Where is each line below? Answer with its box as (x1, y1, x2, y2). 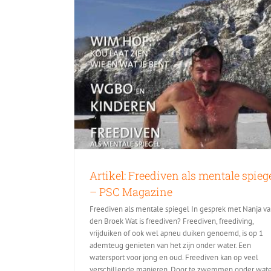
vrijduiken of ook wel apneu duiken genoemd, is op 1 (90, 227, 263, 238)
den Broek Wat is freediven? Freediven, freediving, (90, 215, 253, 226)
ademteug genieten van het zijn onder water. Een (90, 240, 251, 250)
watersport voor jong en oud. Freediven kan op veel (90, 252, 258, 263)
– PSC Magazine (90, 184, 172, 199)
